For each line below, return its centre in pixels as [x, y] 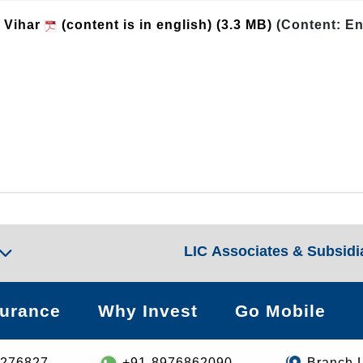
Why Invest [148, 311]
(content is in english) [137, 25]
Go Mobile [280, 311]
